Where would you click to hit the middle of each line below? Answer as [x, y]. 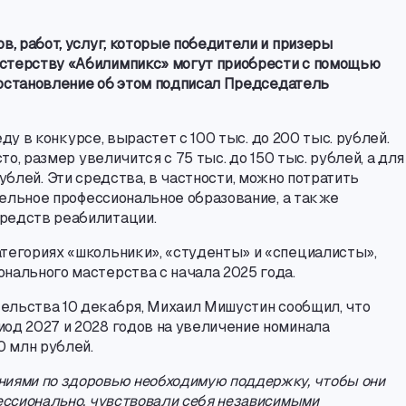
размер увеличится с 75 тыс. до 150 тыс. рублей [193, 158]
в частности [191, 178]
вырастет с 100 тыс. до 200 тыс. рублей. [248, 138]
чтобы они [349, 381]
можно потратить [299, 178]
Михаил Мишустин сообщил [243, 307]
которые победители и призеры [221, 44]
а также [310, 198]
